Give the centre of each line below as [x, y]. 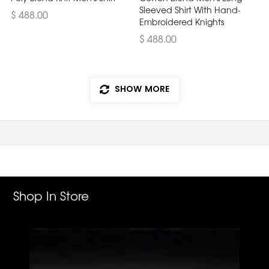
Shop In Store [51, 195]
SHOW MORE [141, 89]
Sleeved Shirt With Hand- [190, 10]
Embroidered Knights [182, 22]
